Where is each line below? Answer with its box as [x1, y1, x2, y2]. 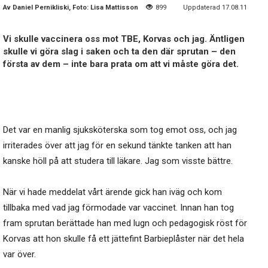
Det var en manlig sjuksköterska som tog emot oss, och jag [3, 124, 237, 136]
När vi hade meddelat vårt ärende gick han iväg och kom [3, 187, 222, 198]
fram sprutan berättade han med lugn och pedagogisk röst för [3, 218, 247, 229]
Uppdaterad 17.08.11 [183, 4, 247, 12]
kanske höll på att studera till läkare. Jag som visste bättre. [3, 156, 233, 167]
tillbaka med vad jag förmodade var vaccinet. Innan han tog [3, 202, 234, 214]
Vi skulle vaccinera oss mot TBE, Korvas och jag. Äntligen [3, 33, 245, 45]
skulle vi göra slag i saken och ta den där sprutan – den [3, 46, 236, 57]
